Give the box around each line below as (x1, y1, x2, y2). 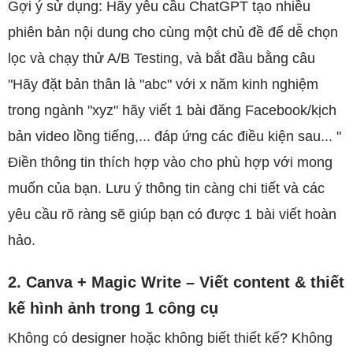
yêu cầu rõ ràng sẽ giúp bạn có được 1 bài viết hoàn (8, 206, 336, 222)
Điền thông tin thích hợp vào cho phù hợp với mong (8, 154, 333, 170)
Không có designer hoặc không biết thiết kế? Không (8, 330, 333, 346)
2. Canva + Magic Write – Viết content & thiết (8, 273, 344, 291)
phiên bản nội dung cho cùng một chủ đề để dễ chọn (8, 24, 338, 40)
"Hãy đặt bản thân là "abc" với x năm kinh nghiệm (8, 76, 318, 92)
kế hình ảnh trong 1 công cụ (8, 299, 218, 317)
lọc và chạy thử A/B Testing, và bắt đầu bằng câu (8, 50, 315, 66)
